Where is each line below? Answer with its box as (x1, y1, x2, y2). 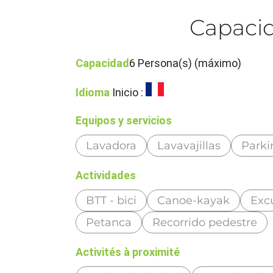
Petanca (86, 215, 132, 229)
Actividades (76, 168, 136, 182)
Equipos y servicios (76, 113, 172, 127)
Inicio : (110, 85, 146, 99)
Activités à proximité (76, 245, 180, 258)
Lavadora (86, 138, 137, 152)
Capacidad (76, 57, 130, 70)
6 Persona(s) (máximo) (129, 57, 242, 70)
